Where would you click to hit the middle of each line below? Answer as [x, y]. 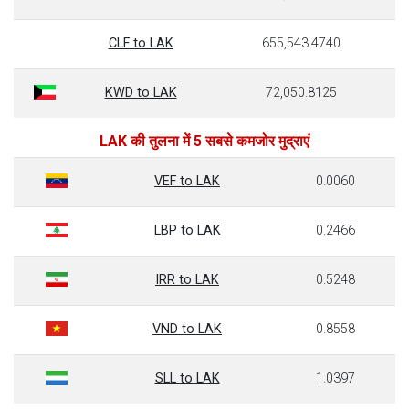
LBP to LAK [187, 231]
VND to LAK [187, 329]
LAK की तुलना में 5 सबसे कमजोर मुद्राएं [204, 141]
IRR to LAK [187, 280]
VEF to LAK [187, 181]
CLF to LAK [141, 43]
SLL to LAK [187, 378]
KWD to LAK [141, 93]
